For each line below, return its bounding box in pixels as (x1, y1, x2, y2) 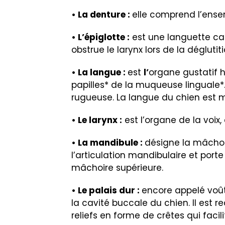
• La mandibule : (71, 137, 145, 149)
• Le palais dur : (71, 184, 142, 197)
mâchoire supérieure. (71, 162, 163, 174)
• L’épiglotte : (71, 31, 130, 44)
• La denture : (71, 9, 132, 21)
